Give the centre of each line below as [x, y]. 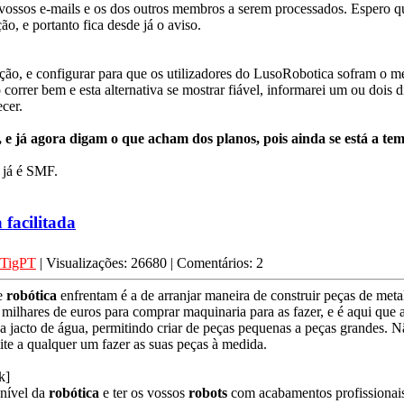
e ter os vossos [146, 392]
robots [210, 392]
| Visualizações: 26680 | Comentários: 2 [150, 262]
